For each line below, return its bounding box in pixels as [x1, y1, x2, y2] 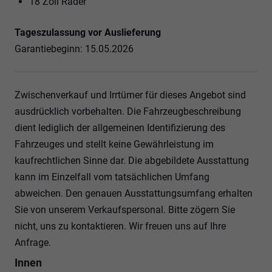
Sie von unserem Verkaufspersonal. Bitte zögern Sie [15, 203, 235, 216]
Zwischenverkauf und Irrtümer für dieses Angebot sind [15, 89, 246, 101]
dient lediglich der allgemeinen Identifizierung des [15, 121, 225, 134]
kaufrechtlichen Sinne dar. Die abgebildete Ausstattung [15, 154, 249, 166]
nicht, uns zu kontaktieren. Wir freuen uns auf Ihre [15, 220, 226, 232]
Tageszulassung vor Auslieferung [15, 26, 161, 38]
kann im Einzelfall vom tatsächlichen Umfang [15, 171, 209, 183]
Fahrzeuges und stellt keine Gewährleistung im [15, 138, 214, 150]
